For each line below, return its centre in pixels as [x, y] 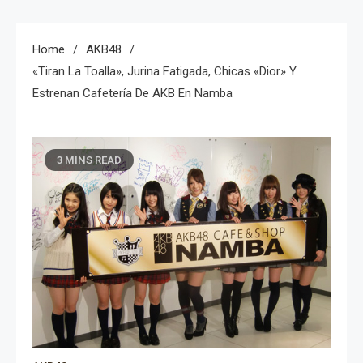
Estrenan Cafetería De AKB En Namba [132, 93]
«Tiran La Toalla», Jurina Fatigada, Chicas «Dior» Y [164, 71]
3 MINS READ [89, 160]
